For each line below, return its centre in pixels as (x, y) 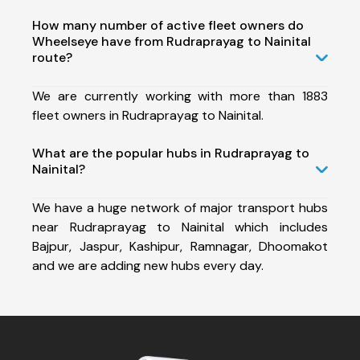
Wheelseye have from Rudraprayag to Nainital (172, 41)
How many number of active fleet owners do (168, 25)
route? (52, 57)
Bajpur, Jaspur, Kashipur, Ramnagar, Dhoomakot (180, 246)
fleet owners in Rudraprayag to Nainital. (148, 115)
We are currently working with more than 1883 (180, 96)
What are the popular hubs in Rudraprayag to (171, 153)
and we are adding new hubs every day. (148, 265)
